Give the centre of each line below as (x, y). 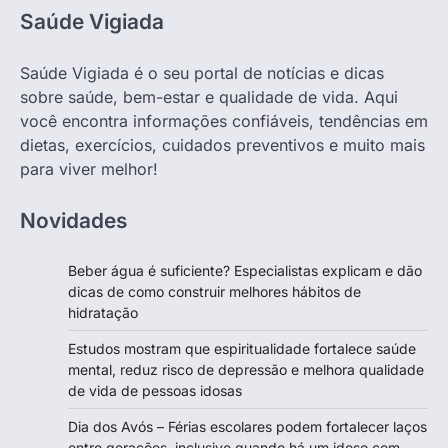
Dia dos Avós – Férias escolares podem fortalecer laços (247, 426)
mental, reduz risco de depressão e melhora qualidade (246, 369)
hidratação (103, 312)
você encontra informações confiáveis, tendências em (224, 120)
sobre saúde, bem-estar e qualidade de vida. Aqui (209, 96)
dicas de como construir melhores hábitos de (214, 291)
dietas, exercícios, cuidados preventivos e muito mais (222, 144)
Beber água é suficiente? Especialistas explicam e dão (245, 270)
